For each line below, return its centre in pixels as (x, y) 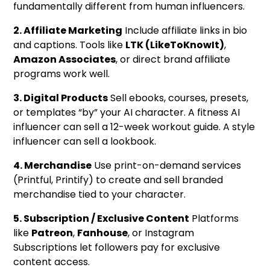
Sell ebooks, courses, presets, (178, 98)
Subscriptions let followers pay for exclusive (117, 247)
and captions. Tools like (70, 45)
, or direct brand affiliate (173, 59)
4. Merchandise (53, 165)
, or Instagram (161, 233)
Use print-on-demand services (167, 165)
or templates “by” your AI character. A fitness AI (127, 112)
